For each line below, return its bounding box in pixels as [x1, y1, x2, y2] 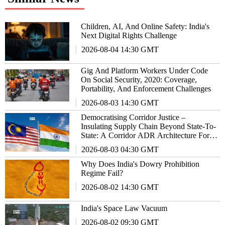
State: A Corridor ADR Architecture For [81, 131, 210, 140]
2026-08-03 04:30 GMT [81, 145, 159, 154]
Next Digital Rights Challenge [81, 31, 177, 40]
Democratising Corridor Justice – [81, 113, 186, 122]
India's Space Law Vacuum [81, 203, 168, 212]
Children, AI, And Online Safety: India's [81, 22, 210, 31]
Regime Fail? [81, 168, 124, 177]
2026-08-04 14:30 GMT [81, 45, 159, 54]
